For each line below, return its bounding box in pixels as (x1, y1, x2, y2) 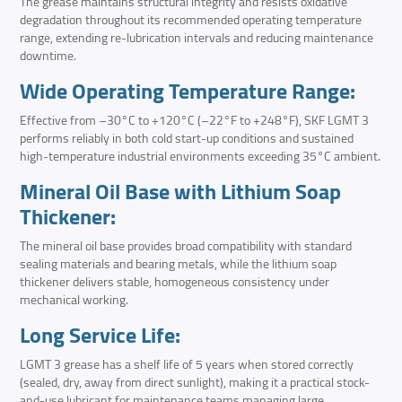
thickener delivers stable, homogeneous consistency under (20, 270, 330, 294)
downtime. (20, 44, 77, 68)
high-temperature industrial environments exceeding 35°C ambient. (20, 144, 381, 169)
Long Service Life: (20, 315, 181, 356)
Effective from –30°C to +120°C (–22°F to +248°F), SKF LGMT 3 (20, 109, 370, 133)
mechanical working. (20, 288, 129, 312)
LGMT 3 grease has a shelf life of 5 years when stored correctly (20, 353, 354, 377)
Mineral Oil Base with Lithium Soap (20, 171, 342, 213)
